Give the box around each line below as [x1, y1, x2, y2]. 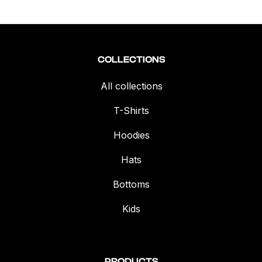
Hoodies [113, 129, 150, 141]
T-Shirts [113, 105, 149, 116]
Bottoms [113, 178, 150, 190]
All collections [100, 80, 163, 92]
